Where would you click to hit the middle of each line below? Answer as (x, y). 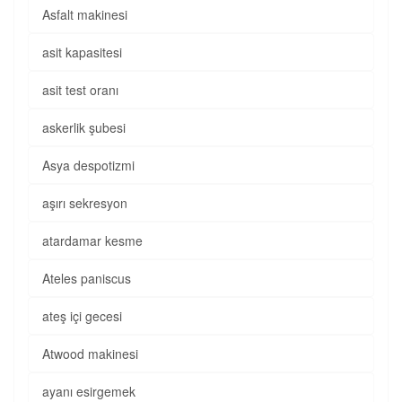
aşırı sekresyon (85, 203)
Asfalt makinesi (85, 14)
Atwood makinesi (90, 354)
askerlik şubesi (84, 127)
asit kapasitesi (82, 52)
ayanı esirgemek (89, 391)
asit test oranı (80, 90)
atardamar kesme (92, 240)
